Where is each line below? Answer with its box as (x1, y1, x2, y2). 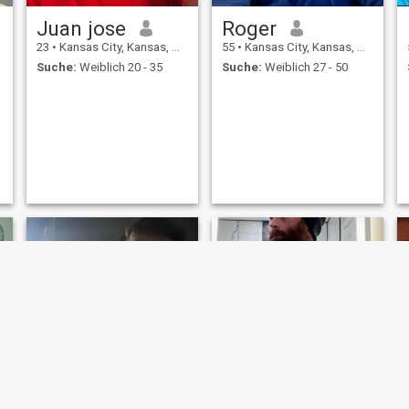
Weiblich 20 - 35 (76, 60, 163, 75)
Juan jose (36, 16, 126, 40)
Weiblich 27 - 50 (261, 60, 348, 75)
